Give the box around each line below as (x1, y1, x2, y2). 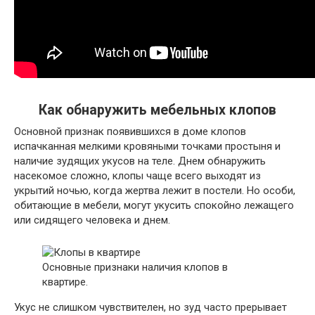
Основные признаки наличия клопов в (42, 260, 228, 274)
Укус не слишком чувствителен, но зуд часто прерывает (14, 300, 287, 314)
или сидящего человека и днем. (14, 213, 170, 226)
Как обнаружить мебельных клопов (39, 101, 276, 118)
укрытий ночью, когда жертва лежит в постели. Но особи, (14, 184, 295, 197)
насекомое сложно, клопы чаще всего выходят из (14, 169, 261, 182)
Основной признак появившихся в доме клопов (14, 124, 246, 138)
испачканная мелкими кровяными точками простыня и (14, 139, 281, 153)
